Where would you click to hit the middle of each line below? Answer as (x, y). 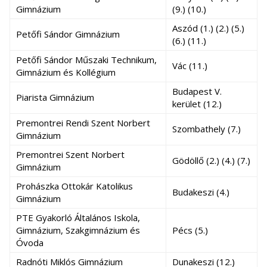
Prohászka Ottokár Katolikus (74, 186)
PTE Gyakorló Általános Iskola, (78, 218)
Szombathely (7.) (207, 129)
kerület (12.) (197, 104)
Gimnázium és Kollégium (66, 72)
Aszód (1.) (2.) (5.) (208, 28)
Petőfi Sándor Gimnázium (68, 34)
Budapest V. (197, 91)
